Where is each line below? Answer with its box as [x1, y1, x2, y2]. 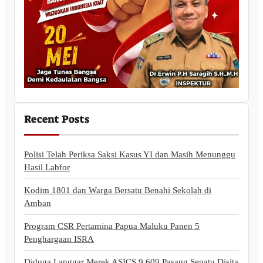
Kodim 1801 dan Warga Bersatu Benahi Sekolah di [24, 185, 211, 195]
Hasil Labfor [24, 162, 70, 173]
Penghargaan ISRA [24, 234, 94, 244]
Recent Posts [24, 112, 89, 126]
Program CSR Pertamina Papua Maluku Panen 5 [24, 221, 200, 231]
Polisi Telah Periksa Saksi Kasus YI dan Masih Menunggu [24, 149, 235, 160]
